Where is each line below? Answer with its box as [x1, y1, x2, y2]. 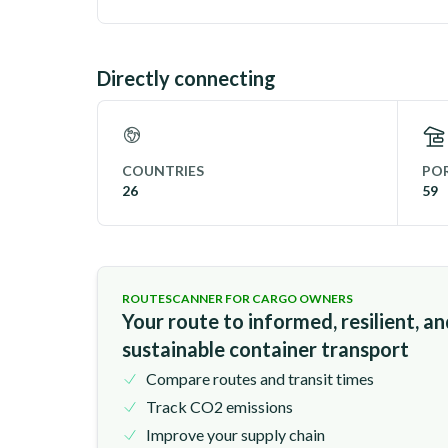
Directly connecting [97, 66, 276, 90]
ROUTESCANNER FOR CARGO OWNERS [122, 291, 353, 306]
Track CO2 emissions [146, 397, 293, 416]
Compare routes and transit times [146, 369, 374, 388]
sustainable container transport [122, 337, 409, 361]
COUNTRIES [122, 162, 204, 179]
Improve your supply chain [146, 425, 325, 444]
